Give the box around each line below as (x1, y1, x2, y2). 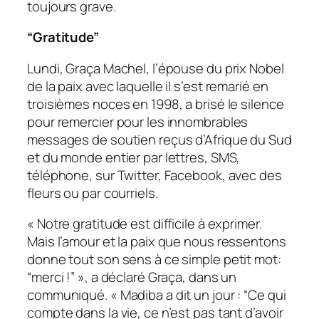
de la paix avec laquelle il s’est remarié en (27, 76, 268, 95)
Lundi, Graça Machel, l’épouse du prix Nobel (27, 58, 284, 78)
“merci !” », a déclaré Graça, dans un (27, 268, 237, 287)
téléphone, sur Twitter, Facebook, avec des (27, 165, 282, 184)
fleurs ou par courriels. (27, 183, 158, 202)
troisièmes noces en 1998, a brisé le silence (27, 94, 284, 113)
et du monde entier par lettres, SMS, (27, 147, 241, 167)
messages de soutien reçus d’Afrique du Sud (27, 130, 292, 149)
